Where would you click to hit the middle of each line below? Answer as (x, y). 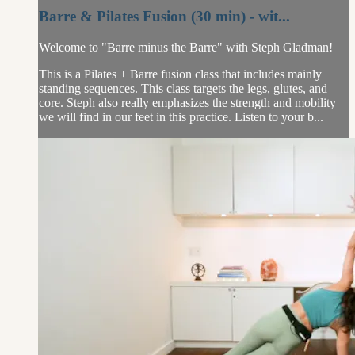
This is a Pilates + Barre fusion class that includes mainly (180, 74)
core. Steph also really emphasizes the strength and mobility (187, 102)
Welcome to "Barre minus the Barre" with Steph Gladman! (186, 47)
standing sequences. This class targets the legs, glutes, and (183, 88)
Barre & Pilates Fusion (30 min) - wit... (164, 16)
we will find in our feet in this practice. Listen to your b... (181, 116)
